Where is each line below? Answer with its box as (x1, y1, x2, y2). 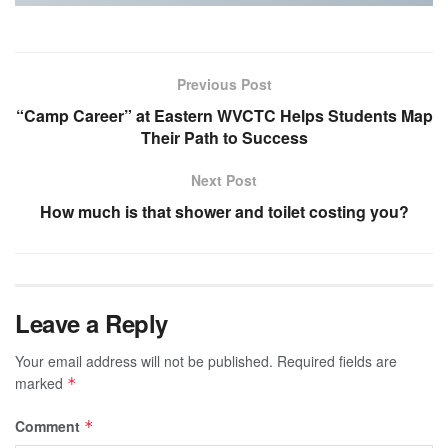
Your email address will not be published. (15, 350, 273, 371)
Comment (15, 415, 84, 436)
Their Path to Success (140, 125, 308, 149)
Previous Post (176, 73, 272, 94)
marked (15, 372, 67, 393)
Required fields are (277, 350, 397, 371)
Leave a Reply (15, 305, 168, 340)
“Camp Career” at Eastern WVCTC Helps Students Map (15, 103, 433, 127)
